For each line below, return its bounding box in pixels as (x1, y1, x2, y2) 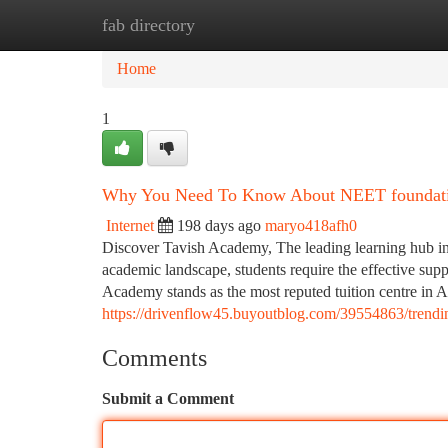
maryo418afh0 (265, 217, 357, 234)
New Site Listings (201, 16, 314, 33)
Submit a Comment (102, 390, 234, 407)
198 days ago (177, 217, 261, 234)
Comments (102, 345, 207, 371)
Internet (106, 217, 154, 234)
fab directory (102, 15, 195, 35)
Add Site (344, 16, 400, 33)
